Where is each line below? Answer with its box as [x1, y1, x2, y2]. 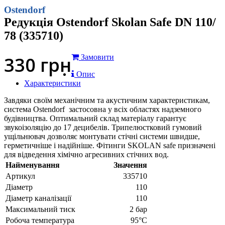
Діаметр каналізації [6, 193, 71, 202]
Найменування [6, 160, 60, 169]
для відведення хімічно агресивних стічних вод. [4, 150, 169, 159]
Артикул [6, 171, 35, 180]
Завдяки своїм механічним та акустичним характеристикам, [4, 95, 210, 104]
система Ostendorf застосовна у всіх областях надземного [4, 104, 201, 114]
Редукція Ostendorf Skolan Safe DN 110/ [4, 15, 216, 29]
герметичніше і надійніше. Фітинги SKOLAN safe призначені [4, 141, 215, 150]
